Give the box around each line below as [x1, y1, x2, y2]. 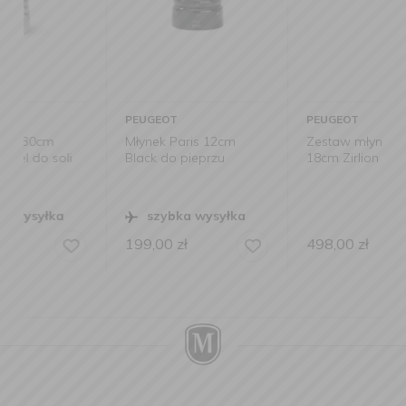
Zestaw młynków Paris [225, 133, 361, 150]
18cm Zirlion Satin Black [225, 150, 367, 166]
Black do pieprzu [43, 150, 144, 166]
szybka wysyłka [65, 208, 165, 224]
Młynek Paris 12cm [43, 133, 155, 150]
